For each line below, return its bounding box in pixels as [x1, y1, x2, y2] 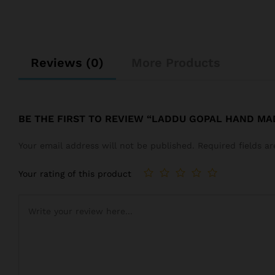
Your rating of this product [18, 168, 131, 179]
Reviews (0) [31, 55, 104, 71]
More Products [131, 55, 220, 71]
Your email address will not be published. [18, 141, 195, 151]
